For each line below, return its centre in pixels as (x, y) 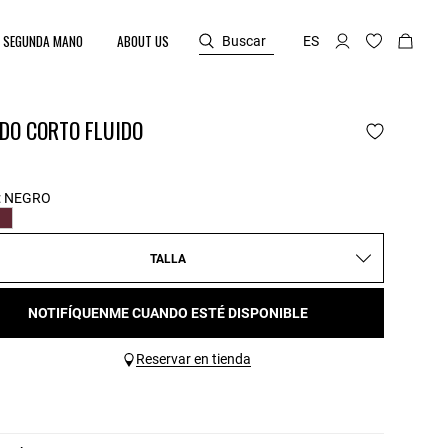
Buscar (244, 40)
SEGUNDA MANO (43, 41)
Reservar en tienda (193, 359)
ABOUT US (143, 41)
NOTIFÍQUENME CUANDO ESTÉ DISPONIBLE (168, 313)
